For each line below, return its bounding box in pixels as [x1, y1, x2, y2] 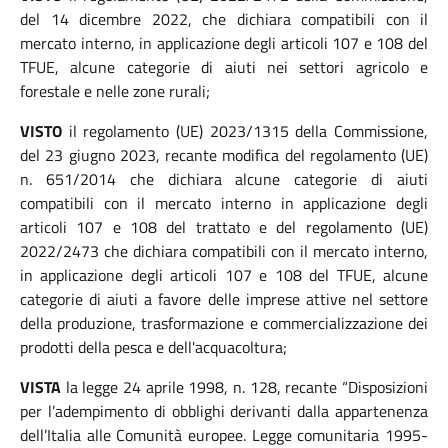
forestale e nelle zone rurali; [20, 79, 210, 103]
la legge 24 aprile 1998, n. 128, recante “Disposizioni [61, 375, 428, 399]
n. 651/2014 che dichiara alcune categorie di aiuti [20, 167, 428, 191]
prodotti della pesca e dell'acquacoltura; [20, 335, 287, 359]
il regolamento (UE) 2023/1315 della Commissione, [62, 119, 428, 143]
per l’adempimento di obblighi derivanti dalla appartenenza [20, 399, 428, 423]
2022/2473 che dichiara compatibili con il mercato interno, [20, 239, 428, 263]
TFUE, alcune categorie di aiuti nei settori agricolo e [20, 55, 428, 79]
